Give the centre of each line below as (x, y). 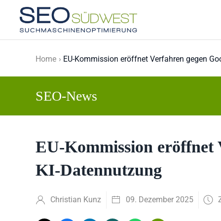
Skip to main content (68, 30)
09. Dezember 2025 (160, 200)
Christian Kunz (76, 200)
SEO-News (66, 96)
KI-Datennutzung (99, 170)
